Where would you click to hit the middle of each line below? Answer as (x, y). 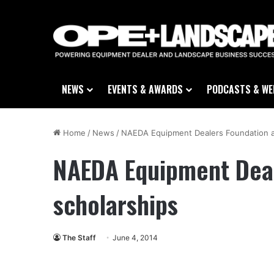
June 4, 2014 (135, 238)
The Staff (79, 238)
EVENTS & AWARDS (145, 90)
